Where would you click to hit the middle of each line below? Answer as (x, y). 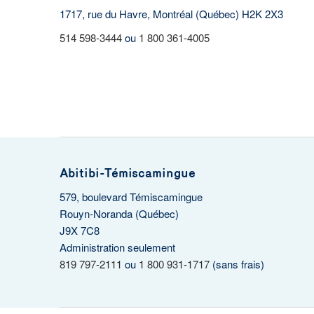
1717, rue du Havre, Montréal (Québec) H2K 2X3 (171, 14)
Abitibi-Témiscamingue (127, 173)
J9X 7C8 (79, 230)
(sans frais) (237, 264)
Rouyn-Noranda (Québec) (119, 213)
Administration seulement (117, 247)
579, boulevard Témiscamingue (131, 197)
